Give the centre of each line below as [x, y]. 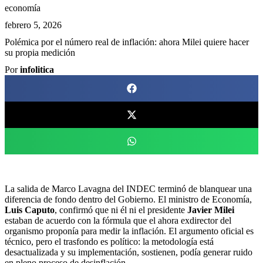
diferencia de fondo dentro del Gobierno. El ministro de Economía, [128, 199]
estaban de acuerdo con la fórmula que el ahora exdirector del [118, 220]
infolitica [37, 69]
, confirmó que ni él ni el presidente [121, 210]
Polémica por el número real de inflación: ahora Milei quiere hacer [127, 42]
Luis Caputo [30, 210]
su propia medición [40, 52]
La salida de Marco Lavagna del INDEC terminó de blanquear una [128, 188]
